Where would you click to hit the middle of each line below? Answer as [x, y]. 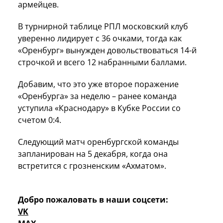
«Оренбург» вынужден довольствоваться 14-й [107, 51]
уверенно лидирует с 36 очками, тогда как [100, 39]
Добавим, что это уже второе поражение [98, 84]
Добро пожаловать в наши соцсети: [93, 200]
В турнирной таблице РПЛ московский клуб [103, 27]
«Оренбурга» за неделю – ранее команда [97, 96]
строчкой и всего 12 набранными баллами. [103, 62]
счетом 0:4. [41, 120]
